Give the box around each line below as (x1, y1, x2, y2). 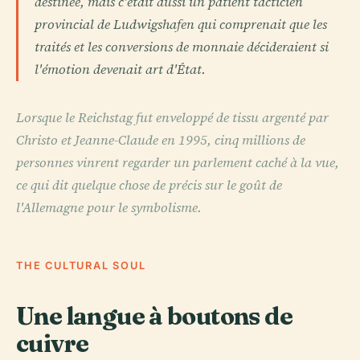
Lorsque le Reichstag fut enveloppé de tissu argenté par (16, 108, 329, 127)
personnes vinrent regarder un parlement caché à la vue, (16, 153, 339, 172)
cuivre (16, 327, 89, 358)
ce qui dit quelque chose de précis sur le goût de (16, 175, 282, 194)
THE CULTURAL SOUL (16, 259, 146, 272)
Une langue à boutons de (16, 300, 293, 331)
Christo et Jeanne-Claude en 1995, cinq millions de (16, 130, 305, 149)
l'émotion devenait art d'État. (35, 59, 206, 79)
